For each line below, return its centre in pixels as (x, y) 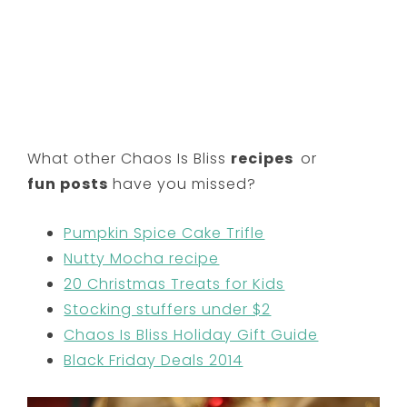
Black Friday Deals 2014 (154, 361)
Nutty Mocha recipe (142, 259)
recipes (266, 159)
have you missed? (183, 184)
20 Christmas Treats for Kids (174, 284)
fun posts (68, 184)
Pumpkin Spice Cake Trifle (164, 233)
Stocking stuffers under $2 (168, 310)
